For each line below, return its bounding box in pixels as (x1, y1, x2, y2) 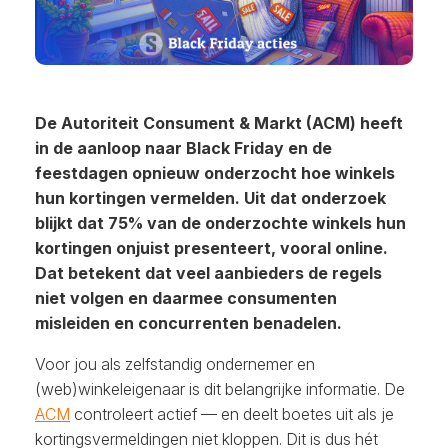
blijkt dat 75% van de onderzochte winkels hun (35, 213, 406, 234)
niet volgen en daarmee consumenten (35, 288, 337, 309)
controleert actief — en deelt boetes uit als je (70, 404, 394, 425)
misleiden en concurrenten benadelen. (35, 313, 342, 334)
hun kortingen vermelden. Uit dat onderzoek (35, 188, 386, 209)
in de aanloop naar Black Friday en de (35, 138, 332, 159)
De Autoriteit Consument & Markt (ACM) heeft (35, 113, 403, 134)
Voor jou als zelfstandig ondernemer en (35, 354, 315, 375)
